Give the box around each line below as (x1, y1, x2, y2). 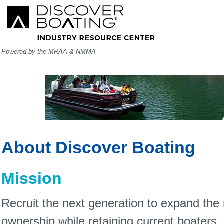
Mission (1, 169, 62, 187)
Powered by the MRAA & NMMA (1, 48, 96, 55)
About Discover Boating (1, 138, 195, 157)
